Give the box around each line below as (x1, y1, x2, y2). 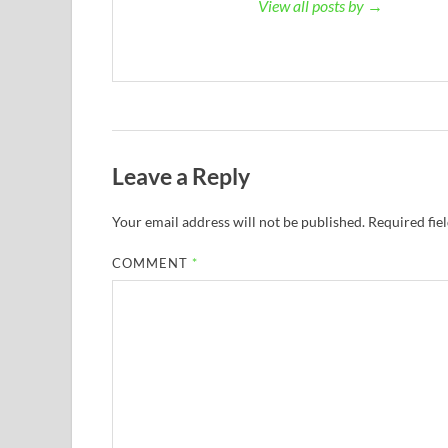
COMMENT (112, 255, 193, 272)
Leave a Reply (112, 161, 250, 190)
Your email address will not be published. (112, 213, 365, 231)
